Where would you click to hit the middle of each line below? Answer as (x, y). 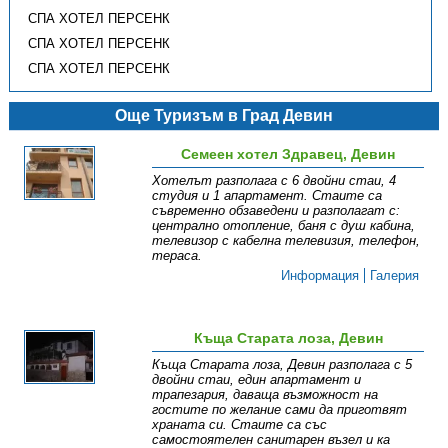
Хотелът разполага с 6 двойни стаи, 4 (274, 181)
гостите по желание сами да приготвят (280, 410)
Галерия (395, 276)
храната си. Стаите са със (240, 425)
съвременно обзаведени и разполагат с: (276, 211)
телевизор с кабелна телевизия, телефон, (286, 241)
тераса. (177, 256)
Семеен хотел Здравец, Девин (288, 154)
